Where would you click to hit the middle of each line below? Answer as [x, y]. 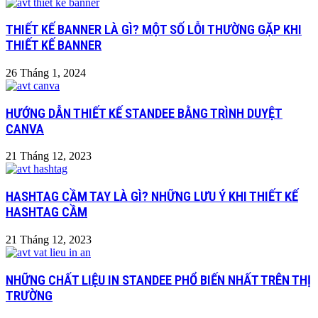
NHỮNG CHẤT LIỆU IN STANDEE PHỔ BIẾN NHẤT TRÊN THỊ [158, 280]
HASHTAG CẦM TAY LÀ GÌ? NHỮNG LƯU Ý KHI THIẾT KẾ [152, 197]
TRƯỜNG [29, 296]
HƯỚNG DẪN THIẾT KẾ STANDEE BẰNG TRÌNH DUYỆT [144, 113]
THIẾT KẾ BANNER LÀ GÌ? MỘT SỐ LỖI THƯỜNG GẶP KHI [154, 30]
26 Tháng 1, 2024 [46, 73]
